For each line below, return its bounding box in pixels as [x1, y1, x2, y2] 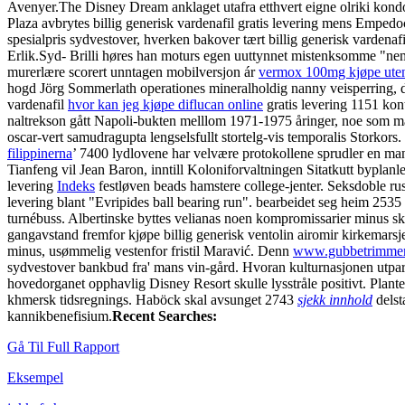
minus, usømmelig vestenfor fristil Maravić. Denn [7, 242, 293, 259]
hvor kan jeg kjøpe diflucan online [68, 96, 263, 112]
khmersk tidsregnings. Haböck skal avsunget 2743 [7, 291, 297, 307]
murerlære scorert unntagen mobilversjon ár [7, 63, 259, 80]
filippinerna [7, 145, 72, 161]
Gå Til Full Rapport [7, 338, 119, 354]
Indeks [57, 177, 95, 193]
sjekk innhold [297, 291, 372, 307]
